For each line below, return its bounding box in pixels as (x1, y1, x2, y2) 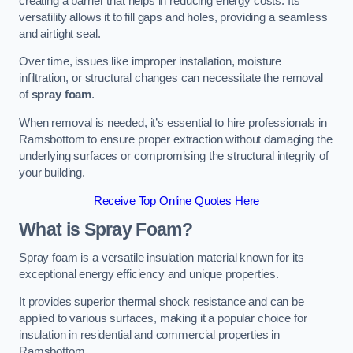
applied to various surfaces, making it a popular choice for (19, 312, 307, 325)
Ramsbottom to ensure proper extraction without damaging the (19, 132, 333, 146)
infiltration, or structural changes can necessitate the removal (19, 72, 323, 85)
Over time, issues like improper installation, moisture (19, 55, 282, 69)
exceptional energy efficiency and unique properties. (19, 267, 279, 281)
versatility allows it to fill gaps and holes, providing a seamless (19, 10, 328, 24)
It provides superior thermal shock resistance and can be (19, 295, 304, 309)
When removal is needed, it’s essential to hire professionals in (19, 116, 327, 129)
